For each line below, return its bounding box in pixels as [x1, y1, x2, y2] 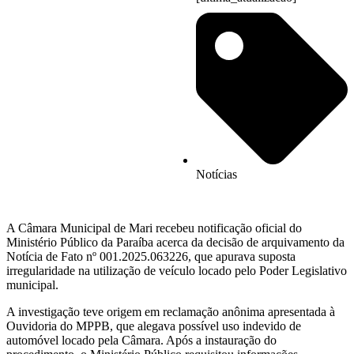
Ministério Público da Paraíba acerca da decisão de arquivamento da [6, 235, 345, 250]
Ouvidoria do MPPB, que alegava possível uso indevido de [6, 319, 301, 333]
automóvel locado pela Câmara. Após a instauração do [6, 333, 277, 348]
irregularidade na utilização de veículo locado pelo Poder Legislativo [6, 264, 347, 278]
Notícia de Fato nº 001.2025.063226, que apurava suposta [6, 250, 296, 264]
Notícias [196, 168, 237, 182]
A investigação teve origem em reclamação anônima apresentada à [6, 305, 335, 319]
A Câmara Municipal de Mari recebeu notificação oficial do [6, 221, 302, 235]
